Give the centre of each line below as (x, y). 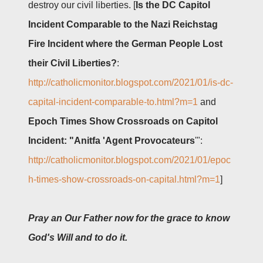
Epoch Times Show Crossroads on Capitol (123, 121)
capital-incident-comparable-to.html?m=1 (113, 102)
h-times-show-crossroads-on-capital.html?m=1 (124, 179)
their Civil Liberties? (73, 63)
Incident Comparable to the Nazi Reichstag (123, 24)
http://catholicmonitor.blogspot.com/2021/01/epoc (129, 160)
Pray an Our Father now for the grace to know (129, 218)
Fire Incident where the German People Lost (125, 43)
